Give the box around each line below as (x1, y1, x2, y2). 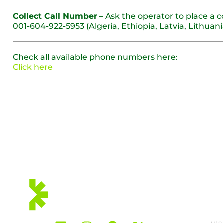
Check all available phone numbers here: (13, 52, 178, 62)
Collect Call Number (13, 11, 97, 21)
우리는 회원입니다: (9, 122, 70, 131)
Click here (13, 62, 53, 72)
